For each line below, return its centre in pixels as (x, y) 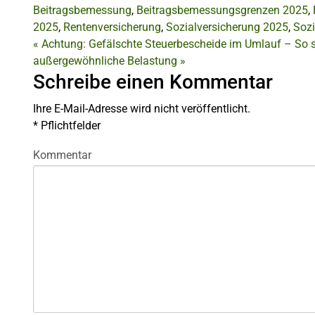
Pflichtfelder (69, 125)
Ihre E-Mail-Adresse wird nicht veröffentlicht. (142, 108)
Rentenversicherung (112, 27)
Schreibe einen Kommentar (153, 82)
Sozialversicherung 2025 (227, 27)
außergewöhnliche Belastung (107, 60)
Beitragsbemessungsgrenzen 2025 (222, 10)
